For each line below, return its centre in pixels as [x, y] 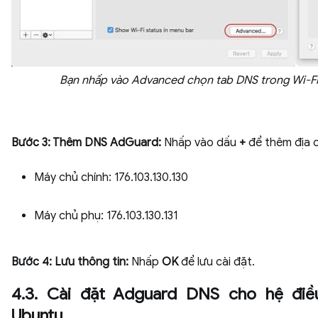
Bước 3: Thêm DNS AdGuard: [86, 143]
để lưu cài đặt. [218, 262]
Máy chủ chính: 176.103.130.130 [111, 177]
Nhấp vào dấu [200, 143]
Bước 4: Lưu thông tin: [71, 262]
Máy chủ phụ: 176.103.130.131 [106, 216]
